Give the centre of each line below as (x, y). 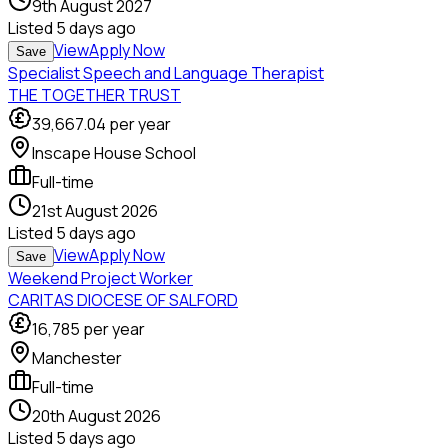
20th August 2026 (96, 416)
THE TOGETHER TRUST (94, 95)
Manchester (77, 358)
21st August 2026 (95, 211)
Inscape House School (114, 153)
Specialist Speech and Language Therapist (166, 73)
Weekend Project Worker (100, 278)
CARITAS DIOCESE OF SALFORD (123, 300)
